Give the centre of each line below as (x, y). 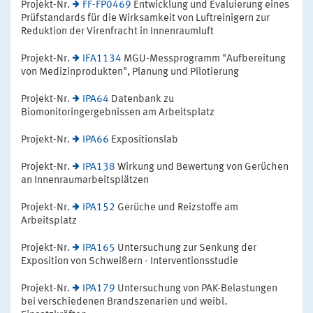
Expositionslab (144, 140)
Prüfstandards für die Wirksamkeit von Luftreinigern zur (145, 18)
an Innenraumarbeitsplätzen (85, 180)
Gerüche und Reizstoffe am (177, 208)
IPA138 (99, 167)
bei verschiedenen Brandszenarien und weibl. (124, 302)
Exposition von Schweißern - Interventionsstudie (130, 261)
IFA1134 (102, 59)
